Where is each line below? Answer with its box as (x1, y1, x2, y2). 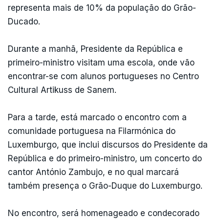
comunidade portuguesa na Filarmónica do (8, 126, 175, 136)
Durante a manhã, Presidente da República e (8, 44, 183, 54)
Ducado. (8, 16, 40, 26)
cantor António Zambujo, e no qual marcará (8, 167, 179, 177)
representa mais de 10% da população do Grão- (8, 2, 196, 13)
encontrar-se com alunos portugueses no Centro (8, 71, 199, 81)
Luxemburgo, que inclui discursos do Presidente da (8, 139, 208, 150)
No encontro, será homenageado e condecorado (8, 208, 199, 218)
